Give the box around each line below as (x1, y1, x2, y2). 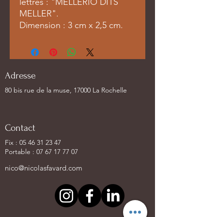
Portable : (5, 147, 36, 156)
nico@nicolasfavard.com (5, 163, 82, 172)
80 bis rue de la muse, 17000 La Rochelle (5, 85, 127, 94)
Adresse (5, 70, 36, 81)
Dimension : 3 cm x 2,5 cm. (19, 19, 125, 31)
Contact (5, 122, 35, 133)
